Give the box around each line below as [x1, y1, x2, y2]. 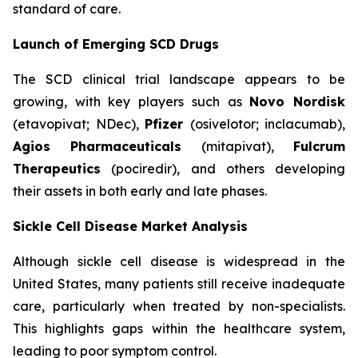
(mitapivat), [181, 138, 294, 155]
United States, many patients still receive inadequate [13, 276, 345, 292]
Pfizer [145, 116, 190, 133]
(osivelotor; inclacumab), [189, 116, 345, 133]
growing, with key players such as [13, 93, 250, 110]
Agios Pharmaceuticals [13, 138, 182, 155]
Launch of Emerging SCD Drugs [13, 36, 219, 53]
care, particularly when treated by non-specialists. [13, 298, 345, 315]
